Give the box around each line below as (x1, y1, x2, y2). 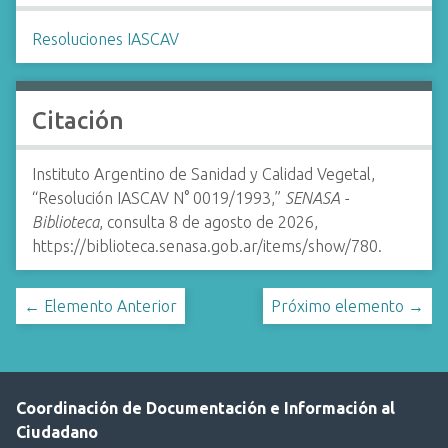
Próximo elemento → (271, 297, 424, 315)
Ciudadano (16, 423, 98, 441)
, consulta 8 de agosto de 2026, (99, 213, 318, 231)
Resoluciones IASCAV (32, 30, 179, 48)
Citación (32, 107, 124, 134)
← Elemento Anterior (24, 297, 177, 315)
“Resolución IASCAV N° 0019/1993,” (32, 189, 285, 207)
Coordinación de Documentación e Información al (16, 399, 395, 417)
